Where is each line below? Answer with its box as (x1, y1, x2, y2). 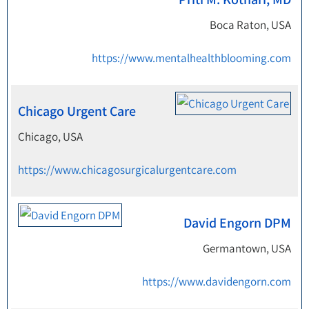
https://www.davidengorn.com (142, 274, 291, 289)
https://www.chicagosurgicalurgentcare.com (18, 162, 237, 177)
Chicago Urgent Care (18, 102, 136, 120)
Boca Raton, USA (210, 17, 291, 32)
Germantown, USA (203, 241, 291, 256)
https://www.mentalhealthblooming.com (92, 50, 291, 66)
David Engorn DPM (183, 214, 291, 232)
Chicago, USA (18, 129, 83, 144)
